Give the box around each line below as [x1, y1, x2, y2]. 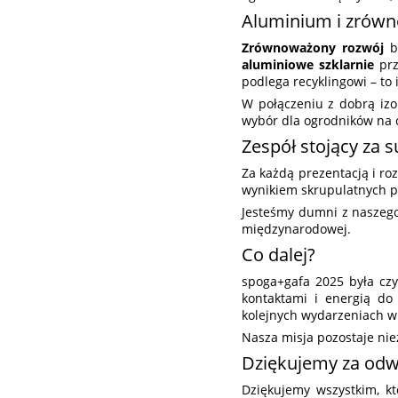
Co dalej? [242, 243, 315, 267]
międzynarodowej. [242, 220, 351, 238]
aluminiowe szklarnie [242, 56, 375, 74]
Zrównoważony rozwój [242, 39, 384, 57]
